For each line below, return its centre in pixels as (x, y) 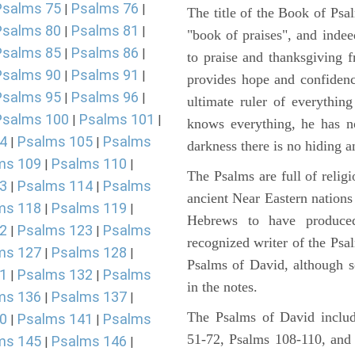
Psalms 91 (105, 75)
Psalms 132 (55, 275)
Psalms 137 (89, 297)
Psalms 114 (55, 186)
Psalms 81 (105, 31)
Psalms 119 (89, 208)
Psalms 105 (55, 141)
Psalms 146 (89, 341)
